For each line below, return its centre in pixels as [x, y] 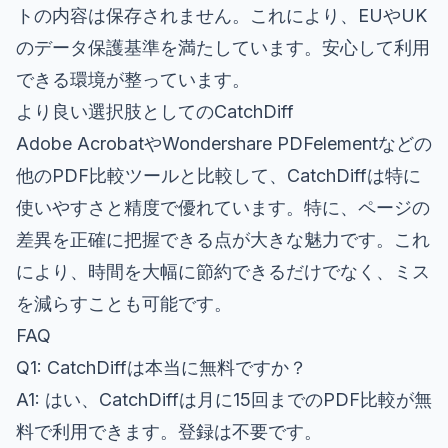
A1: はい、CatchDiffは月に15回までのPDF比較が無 [224, 399]
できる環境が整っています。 [133, 79]
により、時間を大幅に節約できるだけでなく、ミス [223, 271]
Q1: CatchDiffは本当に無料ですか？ [161, 367]
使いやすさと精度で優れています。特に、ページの [223, 207]
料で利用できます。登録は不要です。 [169, 431]
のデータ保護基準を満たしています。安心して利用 [223, 47]
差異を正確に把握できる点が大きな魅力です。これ [223, 239]
